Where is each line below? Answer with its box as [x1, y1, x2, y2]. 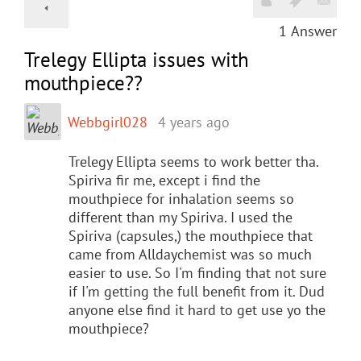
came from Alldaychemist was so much [68, 244, 312, 263]
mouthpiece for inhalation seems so [68, 189, 294, 208]
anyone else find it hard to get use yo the [68, 300, 326, 319]
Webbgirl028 [68, 112, 147, 131]
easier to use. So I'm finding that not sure [68, 263, 326, 282]
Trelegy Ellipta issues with [24, 46, 249, 73]
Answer [291, 21, 337, 40]
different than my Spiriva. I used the [68, 207, 293, 226]
